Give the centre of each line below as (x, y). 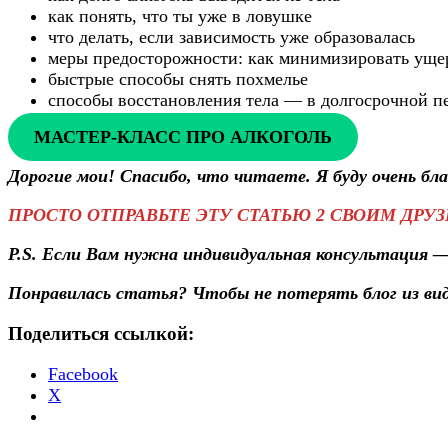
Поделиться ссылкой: (101, 333)
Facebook (83, 373)
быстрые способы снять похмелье (178, 79)
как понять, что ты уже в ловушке (180, 16)
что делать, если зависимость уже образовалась (231, 37)
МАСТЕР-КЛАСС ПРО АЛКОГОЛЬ (182, 137)
